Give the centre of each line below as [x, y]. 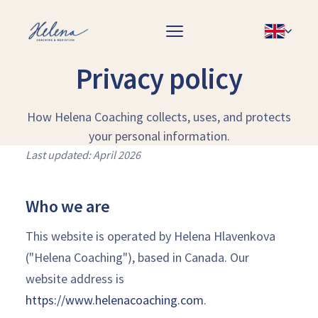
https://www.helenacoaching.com [115, 300]
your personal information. [159, 136]
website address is [75, 278]
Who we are [68, 206]
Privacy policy [159, 78]
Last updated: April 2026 [83, 155]
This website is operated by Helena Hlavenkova [150, 236]
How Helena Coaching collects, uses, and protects [159, 117]
